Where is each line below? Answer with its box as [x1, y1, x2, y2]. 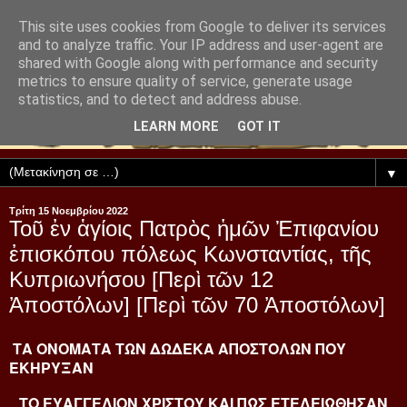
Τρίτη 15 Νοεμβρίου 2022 [9, 205, 128, 217]
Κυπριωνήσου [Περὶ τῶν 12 [9, 267, 273, 293]
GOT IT [237, 119, 281, 135]
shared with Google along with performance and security [18, 55, 378, 72]
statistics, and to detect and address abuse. [18, 91, 302, 108]
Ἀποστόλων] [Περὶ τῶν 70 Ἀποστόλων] [9, 293, 385, 318]
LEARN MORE [134, 119, 219, 135]
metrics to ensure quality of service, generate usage [18, 73, 352, 90]
